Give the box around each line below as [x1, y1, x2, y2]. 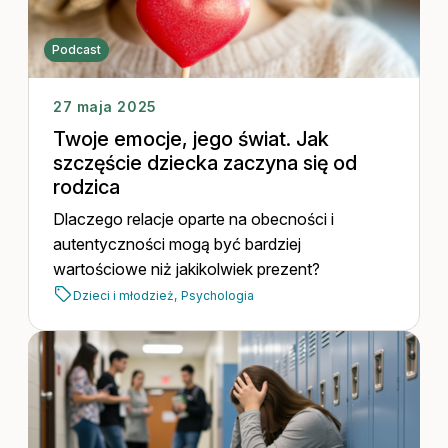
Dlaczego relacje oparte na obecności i [52, 209, 334, 229]
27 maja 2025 [52, 98, 157, 115]
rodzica [52, 175, 120, 199]
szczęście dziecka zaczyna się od [52, 151, 357, 175]
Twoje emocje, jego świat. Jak [52, 127, 329, 151]
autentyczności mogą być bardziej [52, 234, 301, 254]
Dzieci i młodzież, [72, 288, 177, 303]
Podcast [51, 42, 101, 58]
